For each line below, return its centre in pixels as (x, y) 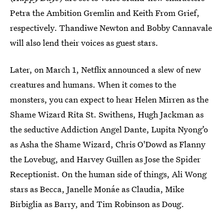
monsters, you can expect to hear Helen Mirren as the (109, 99)
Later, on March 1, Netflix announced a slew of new (106, 69)
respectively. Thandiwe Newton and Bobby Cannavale (111, 28)
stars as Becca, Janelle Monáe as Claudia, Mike (97, 189)
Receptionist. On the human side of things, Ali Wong (108, 174)
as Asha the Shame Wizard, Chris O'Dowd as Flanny (108, 144)
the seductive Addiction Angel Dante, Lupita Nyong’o (109, 129)
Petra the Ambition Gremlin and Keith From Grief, (105, 13)
